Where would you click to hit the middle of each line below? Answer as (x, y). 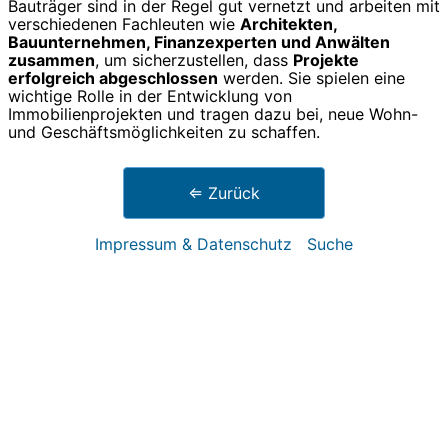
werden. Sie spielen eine (311, 78)
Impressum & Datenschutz (193, 244)
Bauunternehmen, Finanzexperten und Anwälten (199, 42)
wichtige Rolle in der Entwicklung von (150, 96)
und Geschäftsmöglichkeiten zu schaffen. (164, 132)
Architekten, (288, 24)
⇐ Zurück (224, 193)
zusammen (51, 60)
